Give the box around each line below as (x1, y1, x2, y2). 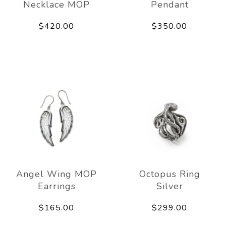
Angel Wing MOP (16, 167, 97, 180)
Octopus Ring (139, 167, 200, 180)
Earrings (37, 180, 76, 192)
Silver (156, 180, 183, 192)
